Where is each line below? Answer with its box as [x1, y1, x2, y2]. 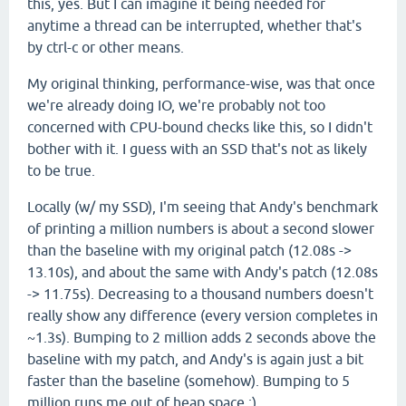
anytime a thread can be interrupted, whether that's [27, 17, 362, 34]
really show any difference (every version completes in [27, 307, 378, 324]
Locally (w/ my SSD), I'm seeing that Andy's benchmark [27, 198, 378, 215]
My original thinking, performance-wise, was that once [27, 75, 375, 92]
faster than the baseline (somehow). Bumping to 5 [27, 372, 350, 389]
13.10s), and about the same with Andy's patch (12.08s [27, 264, 378, 280]
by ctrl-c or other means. [27, 39, 184, 55]
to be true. [27, 162, 95, 179]
